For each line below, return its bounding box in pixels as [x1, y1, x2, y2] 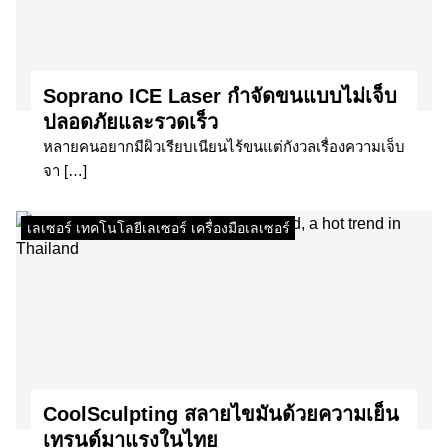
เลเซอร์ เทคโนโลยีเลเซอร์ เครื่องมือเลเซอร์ [26, 220, 290, 237]
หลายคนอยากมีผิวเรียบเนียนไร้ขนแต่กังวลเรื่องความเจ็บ [43, 137, 405, 155]
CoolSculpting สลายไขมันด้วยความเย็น [43, 403, 399, 426]
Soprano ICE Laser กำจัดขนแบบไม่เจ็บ [43, 84, 397, 107]
